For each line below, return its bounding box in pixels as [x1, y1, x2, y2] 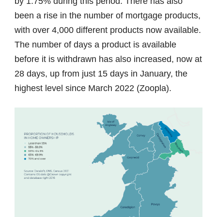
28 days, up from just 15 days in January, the [15, 68, 187, 78]
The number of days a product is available [15, 39, 176, 49]
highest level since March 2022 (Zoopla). [15, 83, 171, 93]
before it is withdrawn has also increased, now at [15, 54, 202, 64]
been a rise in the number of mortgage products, [15, 10, 201, 20]
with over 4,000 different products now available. [15, 25, 201, 35]
